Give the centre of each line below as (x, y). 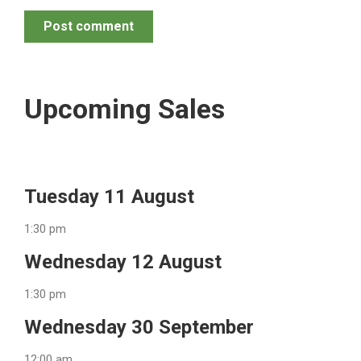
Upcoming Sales (124, 109)
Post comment (89, 26)
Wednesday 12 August (123, 262)
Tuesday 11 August (109, 197)
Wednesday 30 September (139, 327)
